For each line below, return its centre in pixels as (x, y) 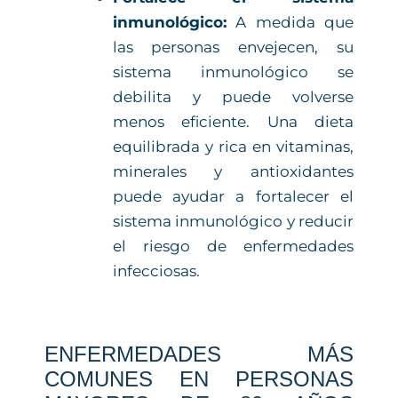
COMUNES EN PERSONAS (199, 378)
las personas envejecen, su (233, 48)
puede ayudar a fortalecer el (233, 197)
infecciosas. (156, 271)
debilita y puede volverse (233, 97)
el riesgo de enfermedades (233, 247)
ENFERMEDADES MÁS (199, 354)
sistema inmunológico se (233, 72)
